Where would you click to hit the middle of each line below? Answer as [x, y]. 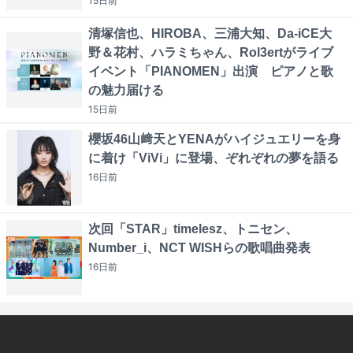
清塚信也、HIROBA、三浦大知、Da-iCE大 [210, 33]
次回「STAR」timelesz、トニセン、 [193, 229]
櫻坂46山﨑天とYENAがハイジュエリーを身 [214, 139]
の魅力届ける [126, 90]
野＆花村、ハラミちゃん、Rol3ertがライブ [211, 52]
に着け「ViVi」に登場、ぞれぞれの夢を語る [214, 158]
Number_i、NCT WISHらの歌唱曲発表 [199, 248]
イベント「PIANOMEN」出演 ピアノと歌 [211, 71]
